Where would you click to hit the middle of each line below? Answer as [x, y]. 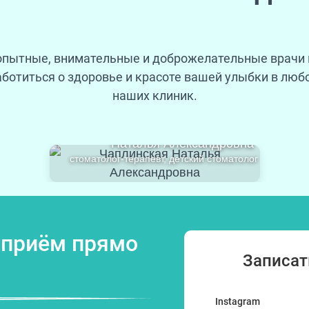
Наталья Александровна [182, 143]
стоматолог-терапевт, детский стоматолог [163, 159]
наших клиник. [154, 96]
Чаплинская [212, 129]
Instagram [238, 301]
